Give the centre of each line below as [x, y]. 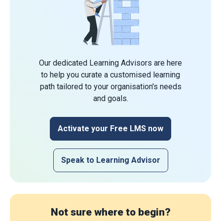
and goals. [110, 99]
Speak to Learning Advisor [110, 160]
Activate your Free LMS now [110, 129]
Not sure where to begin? [110, 212]
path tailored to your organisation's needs [110, 87]
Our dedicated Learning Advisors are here [110, 63]
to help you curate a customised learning [110, 75]
